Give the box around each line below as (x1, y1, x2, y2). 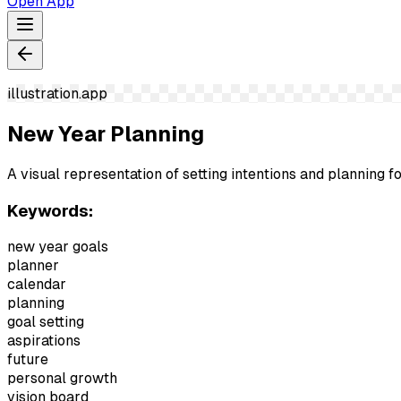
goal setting (7, 313, 84, 331)
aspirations (7, 332, 81, 350)
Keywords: (7, 200, 93, 220)
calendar (7, 276, 66, 294)
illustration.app (7, 85, 107, 102)
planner (7, 257, 59, 275)
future (7, 351, 48, 369)
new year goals (7, 238, 108, 256)
